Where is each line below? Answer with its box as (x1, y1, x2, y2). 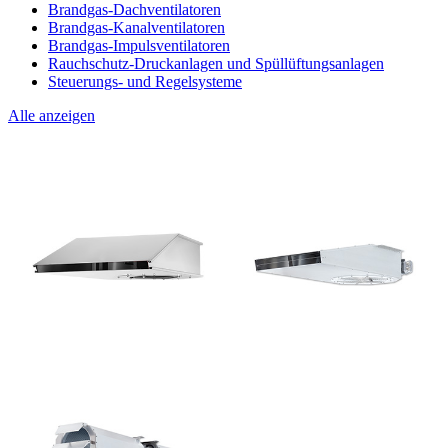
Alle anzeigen (8, 107, 95, 125)
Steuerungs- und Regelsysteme (48, 73, 242, 91)
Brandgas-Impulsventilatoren (48, 37, 230, 55)
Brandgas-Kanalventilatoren (48, 19, 225, 37)
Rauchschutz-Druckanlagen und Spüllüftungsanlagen (48, 55, 384, 73)
